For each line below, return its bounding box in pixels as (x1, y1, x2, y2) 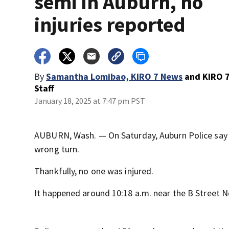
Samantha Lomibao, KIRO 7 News (46, 71, 183, 82)
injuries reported (34, 12, 186, 37)
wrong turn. (34, 143, 80, 155)
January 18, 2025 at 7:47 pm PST (34, 96, 146, 106)
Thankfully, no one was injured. (34, 165, 154, 177)
